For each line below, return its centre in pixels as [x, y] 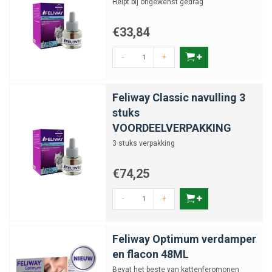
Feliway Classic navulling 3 [179, 97]
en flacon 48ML [151, 254]
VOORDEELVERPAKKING [172, 128]
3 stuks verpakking [144, 143]
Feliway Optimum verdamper [184, 239]
